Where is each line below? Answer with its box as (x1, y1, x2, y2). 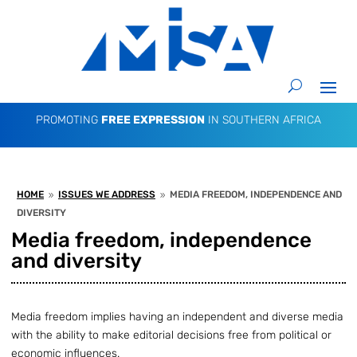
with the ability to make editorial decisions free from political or (11, 328, 331, 343)
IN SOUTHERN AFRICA (205, 112, 321, 127)
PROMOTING (36, 112, 101, 127)
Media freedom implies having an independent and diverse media (11, 310, 343, 324)
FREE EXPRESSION (101, 112, 205, 127)
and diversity (11, 249, 142, 274)
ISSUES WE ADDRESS (58, 188, 155, 200)
